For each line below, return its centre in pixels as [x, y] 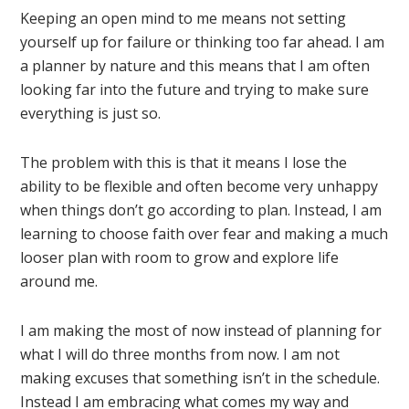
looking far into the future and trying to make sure [195, 90]
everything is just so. [91, 114]
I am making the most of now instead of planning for [201, 331]
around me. [59, 282]
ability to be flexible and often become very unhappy [199, 187]
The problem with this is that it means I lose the [184, 163]
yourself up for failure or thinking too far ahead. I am [203, 42]
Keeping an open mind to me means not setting [184, 19]
